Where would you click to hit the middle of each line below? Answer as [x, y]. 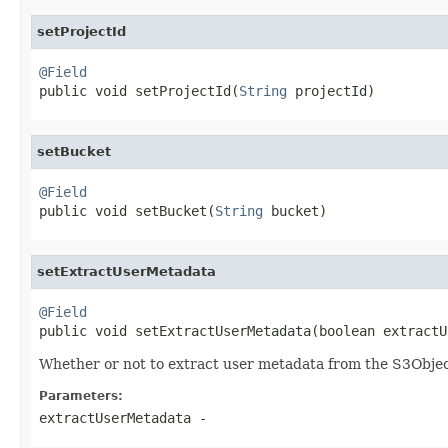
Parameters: [81, 395]
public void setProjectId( [139, 90]
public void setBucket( [127, 210]
